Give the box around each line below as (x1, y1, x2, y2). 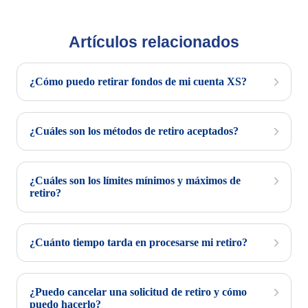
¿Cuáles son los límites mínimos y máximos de (30, 175, 241, 186)
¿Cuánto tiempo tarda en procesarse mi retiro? (30, 236, 247, 248)
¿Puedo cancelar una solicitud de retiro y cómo (30, 286, 247, 298)
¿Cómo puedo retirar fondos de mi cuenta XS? (30, 76, 247, 87)
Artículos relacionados (69, 33, 239, 51)
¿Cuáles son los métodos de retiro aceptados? (30, 125, 239, 137)
